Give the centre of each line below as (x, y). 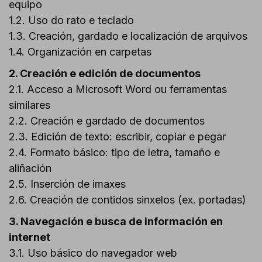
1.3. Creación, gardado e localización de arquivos (128, 36)
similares (30, 105)
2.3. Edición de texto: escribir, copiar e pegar (117, 136)
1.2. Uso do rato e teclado (71, 20)
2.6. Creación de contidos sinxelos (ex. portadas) (127, 199)
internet (30, 237)
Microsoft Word (113, 89)
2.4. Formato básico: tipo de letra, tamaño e (114, 152)
